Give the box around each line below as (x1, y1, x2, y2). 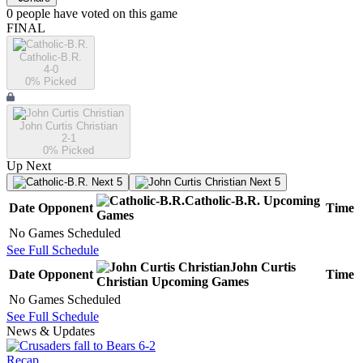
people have (16, 6, 78, 21)
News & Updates (6, 324, 95, 339)
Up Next (6, 159, 51, 173)
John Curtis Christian (19, 120, 117, 133)
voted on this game (78, 6, 177, 21)
